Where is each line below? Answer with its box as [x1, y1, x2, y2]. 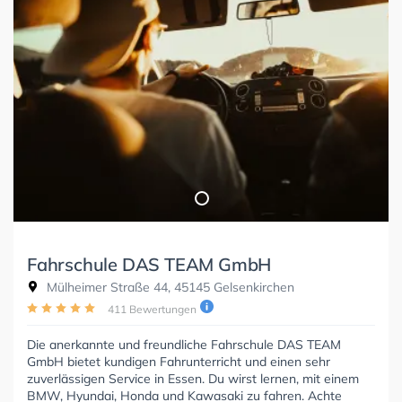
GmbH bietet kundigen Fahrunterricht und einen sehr [27, 353, 330, 370]
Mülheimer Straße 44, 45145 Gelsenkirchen [43, 278, 294, 295]
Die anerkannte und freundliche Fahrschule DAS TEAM [27, 336, 341, 353]
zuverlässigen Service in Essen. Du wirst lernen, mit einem [27, 370, 359, 387]
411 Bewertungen [108, 301, 197, 316]
